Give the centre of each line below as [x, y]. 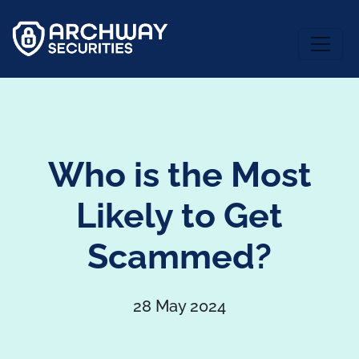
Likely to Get [179, 216]
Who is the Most [179, 175]
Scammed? [179, 257]
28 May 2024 [179, 307]
